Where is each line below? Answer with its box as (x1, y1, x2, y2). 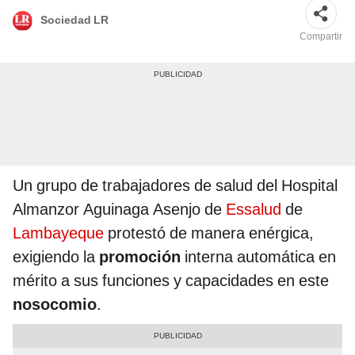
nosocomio (13, 295, 97, 315)
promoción (99, 247, 185, 267)
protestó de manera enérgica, (104, 223, 314, 243)
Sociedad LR (40, 13, 109, 26)
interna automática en (185, 247, 336, 267)
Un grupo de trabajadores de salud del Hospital (13, 176, 338, 196)
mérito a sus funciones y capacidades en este (13, 271, 329, 291)
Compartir (300, 31, 342, 43)
